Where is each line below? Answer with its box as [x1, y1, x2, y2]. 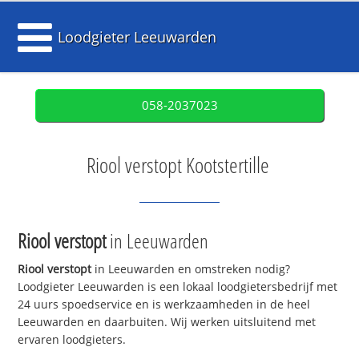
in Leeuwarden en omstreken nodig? [91, 261, 291, 277]
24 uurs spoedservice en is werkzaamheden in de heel [18, 296, 311, 313]
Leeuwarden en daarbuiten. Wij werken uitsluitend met [18, 314, 317, 330]
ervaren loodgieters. [18, 332, 127, 348]
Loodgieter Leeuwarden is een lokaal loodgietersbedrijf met [18, 279, 338, 295]
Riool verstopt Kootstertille [86, 151, 269, 179]
